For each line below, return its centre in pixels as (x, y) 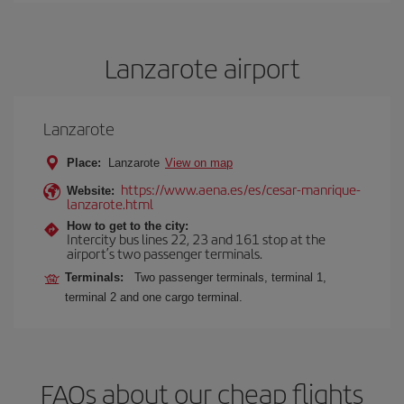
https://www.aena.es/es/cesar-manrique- (241, 189)
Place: (84, 163)
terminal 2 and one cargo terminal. (154, 297)
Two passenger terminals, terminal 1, (230, 277)
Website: (91, 191)
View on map (199, 163)
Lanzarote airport (202, 68)
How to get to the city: (128, 226)
